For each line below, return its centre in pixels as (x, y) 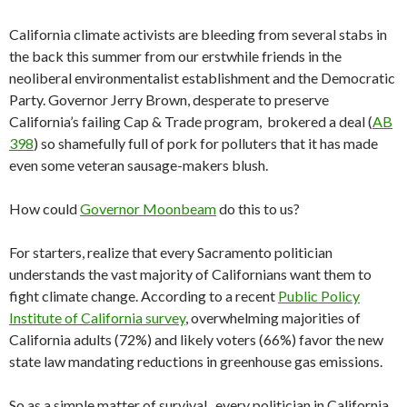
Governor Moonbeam (148, 209)
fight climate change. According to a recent (144, 296)
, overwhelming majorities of (273, 318)
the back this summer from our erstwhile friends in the (175, 56)
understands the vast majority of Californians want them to (190, 274)
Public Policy (319, 296)
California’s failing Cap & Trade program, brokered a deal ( (191, 122)
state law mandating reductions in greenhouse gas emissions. (196, 362)
